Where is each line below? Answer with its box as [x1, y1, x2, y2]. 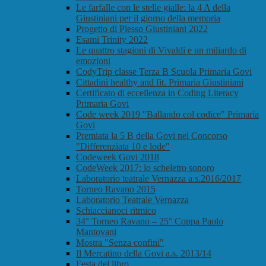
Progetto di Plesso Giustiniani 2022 [76, 24, 208, 34]
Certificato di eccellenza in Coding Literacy [76, 88, 239, 99]
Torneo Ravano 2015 [76, 184, 156, 195]
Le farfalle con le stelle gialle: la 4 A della [76, 2, 230, 13]
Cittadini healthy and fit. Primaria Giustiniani [76, 77, 243, 88]
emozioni [76, 56, 110, 66]
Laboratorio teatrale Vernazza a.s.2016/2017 [76, 173, 241, 184]
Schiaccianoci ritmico [76, 205, 156, 216]
